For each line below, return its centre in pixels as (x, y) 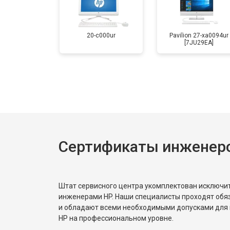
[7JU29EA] (199, 42)
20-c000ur (101, 35)
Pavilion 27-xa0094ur (199, 35)
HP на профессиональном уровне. (116, 218)
